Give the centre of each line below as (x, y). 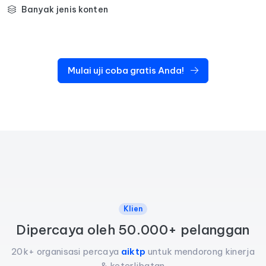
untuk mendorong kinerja (200, 251)
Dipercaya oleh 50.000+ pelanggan (133, 229)
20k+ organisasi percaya (66, 251)
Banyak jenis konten (65, 9)
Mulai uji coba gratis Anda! (127, 70)
